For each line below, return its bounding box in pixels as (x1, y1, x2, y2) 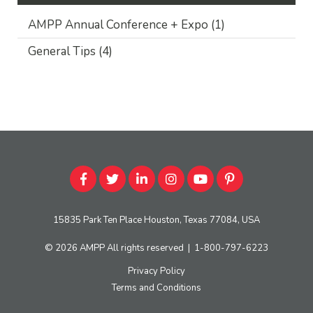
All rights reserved (105, 241, 186, 254)
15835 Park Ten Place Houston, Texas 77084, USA (53, 213, 260, 226)
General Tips (28, 43, 99, 59)
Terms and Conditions (112, 281, 201, 294)
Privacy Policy (128, 264, 185, 277)
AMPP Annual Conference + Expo (28, 16, 211, 33)
